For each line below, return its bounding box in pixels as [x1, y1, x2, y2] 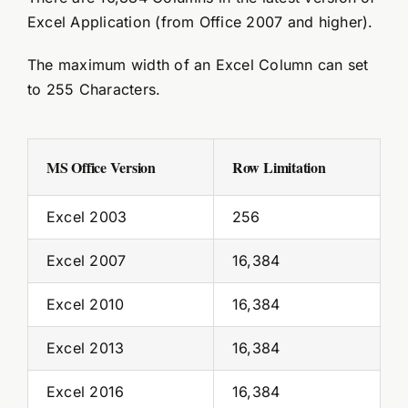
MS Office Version [46, 156, 156, 178]
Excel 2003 [46, 207, 127, 226]
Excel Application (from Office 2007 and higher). [26, 12, 373, 31]
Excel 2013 [46, 338, 125, 357]
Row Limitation [231, 156, 326, 178]
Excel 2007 [46, 250, 127, 270]
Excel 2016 [46, 382, 125, 401]
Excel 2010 [46, 294, 125, 313]
